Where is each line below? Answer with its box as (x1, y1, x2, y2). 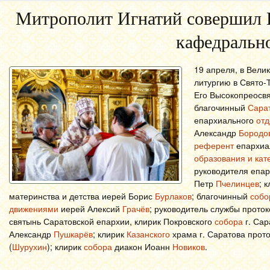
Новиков (172, 240, 205, 253)
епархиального (194, 114, 256, 126)
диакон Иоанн (112, 240, 172, 253)
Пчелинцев (216, 177, 259, 189)
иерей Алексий (58, 202, 122, 215)
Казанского (127, 228, 172, 240)
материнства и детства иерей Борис (9, 190, 155, 202)
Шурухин (12, 240, 47, 253)
